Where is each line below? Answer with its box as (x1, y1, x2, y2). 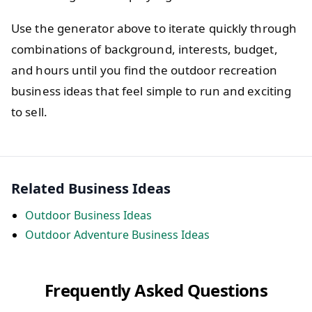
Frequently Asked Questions (44, 278, 268, 302)
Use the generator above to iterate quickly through (11, 19, 297, 36)
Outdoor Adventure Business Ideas (25, 226, 210, 242)
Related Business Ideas (11, 178, 171, 198)
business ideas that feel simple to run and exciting (11, 82, 292, 99)
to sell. (11, 103, 47, 120)
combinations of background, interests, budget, (11, 40, 278, 57)
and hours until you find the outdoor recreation (11, 61, 277, 78)
